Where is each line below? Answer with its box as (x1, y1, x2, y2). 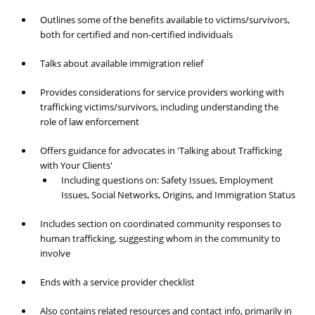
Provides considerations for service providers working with (39, 86, 284, 99)
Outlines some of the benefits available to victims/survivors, (39, 13, 290, 27)
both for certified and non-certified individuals (39, 28, 233, 41)
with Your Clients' (39, 159, 112, 172)
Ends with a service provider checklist (39, 276, 195, 289)
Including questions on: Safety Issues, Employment (60, 174, 274, 187)
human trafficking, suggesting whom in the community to (39, 232, 281, 245)
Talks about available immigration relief (39, 57, 203, 70)
